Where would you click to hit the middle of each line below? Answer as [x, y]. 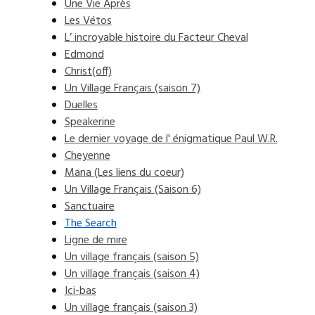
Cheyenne [87, 156]
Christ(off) [88, 72]
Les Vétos [88, 21]
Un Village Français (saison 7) [132, 89]
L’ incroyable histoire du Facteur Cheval [156, 38]
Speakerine [90, 122]
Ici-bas [80, 291]
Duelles [81, 105]
